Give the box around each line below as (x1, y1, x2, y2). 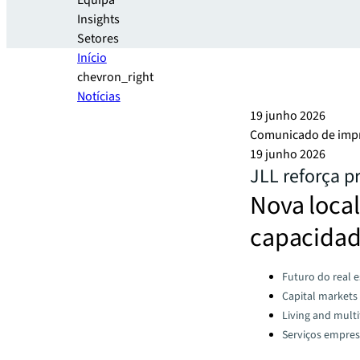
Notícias (77, 88, 121, 105)
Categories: (249, 266, 311, 280)
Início (77, 49, 107, 67)
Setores (77, 30, 119, 47)
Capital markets (282, 288, 358, 305)
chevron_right (77, 68, 153, 86)
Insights (77, 10, 120, 28)
